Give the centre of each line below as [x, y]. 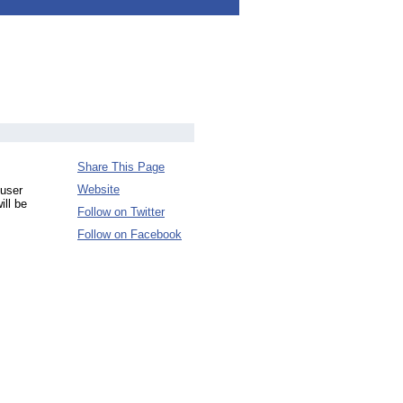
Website [99, 189]
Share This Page [121, 167]
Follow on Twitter [121, 212]
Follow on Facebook [130, 234]
